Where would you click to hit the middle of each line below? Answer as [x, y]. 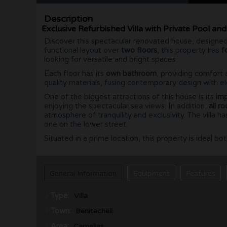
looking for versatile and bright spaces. [111, 60]
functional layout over [83, 50]
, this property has [189, 50]
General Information [83, 174]
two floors [139, 50]
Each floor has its [75, 74]
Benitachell [94, 211]
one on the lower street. [86, 124]
